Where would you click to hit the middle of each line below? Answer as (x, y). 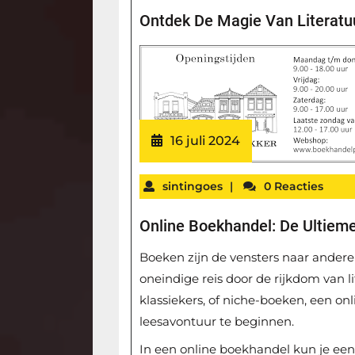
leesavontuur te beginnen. (217, 322)
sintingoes (193, 186)
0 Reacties (294, 186)
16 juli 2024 (206, 140)
